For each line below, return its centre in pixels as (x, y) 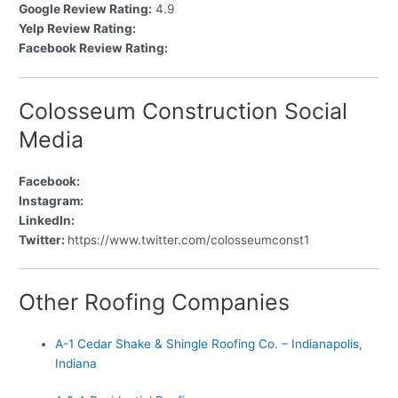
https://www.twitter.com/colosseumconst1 (189, 239)
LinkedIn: (47, 220)
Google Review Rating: (86, 9)
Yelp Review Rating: (78, 29)
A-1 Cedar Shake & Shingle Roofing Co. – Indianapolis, (209, 343)
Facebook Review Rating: (94, 48)
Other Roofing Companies (155, 302)
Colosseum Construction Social (183, 111)
